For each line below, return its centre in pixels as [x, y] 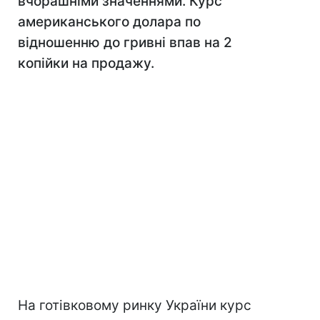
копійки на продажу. [86, 63]
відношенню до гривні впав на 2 [125, 42]
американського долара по [109, 22]
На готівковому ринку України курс [135, 305]
